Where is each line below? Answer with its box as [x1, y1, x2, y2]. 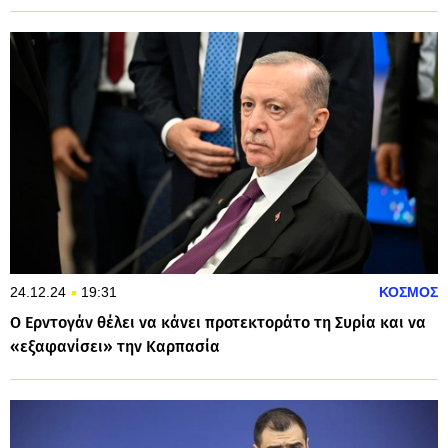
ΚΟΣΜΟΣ [379, 283, 438, 300]
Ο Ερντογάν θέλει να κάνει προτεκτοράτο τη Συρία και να [10, 312, 426, 332]
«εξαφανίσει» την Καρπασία [10, 336, 220, 356]
